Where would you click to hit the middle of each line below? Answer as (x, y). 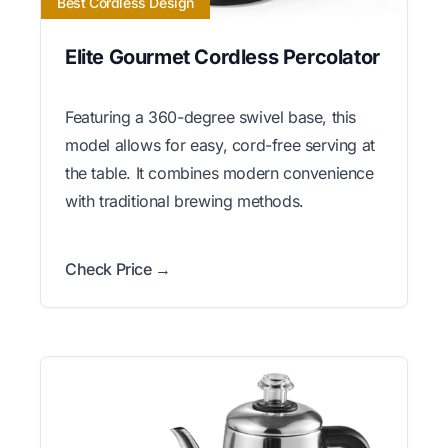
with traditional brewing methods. (184, 200)
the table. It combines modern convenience (219, 172)
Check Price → (118, 268)
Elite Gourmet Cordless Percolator (222, 56)
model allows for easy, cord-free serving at (220, 144)
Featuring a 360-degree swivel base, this (211, 116)
